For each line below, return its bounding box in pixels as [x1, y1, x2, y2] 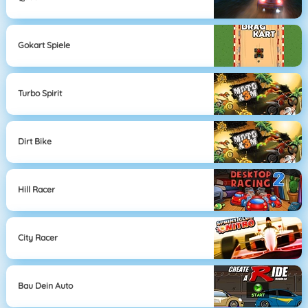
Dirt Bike [18, 136, 52, 147]
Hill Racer [18, 184, 56, 195]
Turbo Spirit [18, 88, 63, 99]
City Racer [18, 232, 58, 243]
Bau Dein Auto [18, 280, 74, 291]
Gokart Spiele [18, 40, 71, 51]
